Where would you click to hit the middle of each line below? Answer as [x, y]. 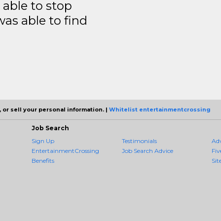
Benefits [43, 160]
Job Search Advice [147, 150]
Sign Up [43, 141]
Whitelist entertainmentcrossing [160, 109]
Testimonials [139, 141]
